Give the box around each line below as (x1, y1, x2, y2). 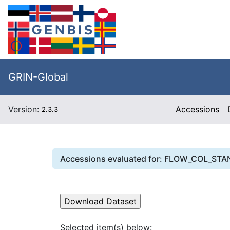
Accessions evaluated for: (60, 153, 164, 164)
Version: (8, 104, 42, 114)
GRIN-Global (8, 71, 68, 83)
